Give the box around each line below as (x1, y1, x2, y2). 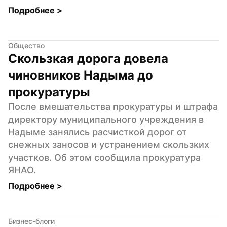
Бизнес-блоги (8, 216, 55, 225)
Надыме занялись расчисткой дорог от (8, 126, 187, 137)
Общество (8, 41, 45, 50)
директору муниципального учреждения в (8, 113, 204, 125)
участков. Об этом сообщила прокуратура (8, 152, 201, 163)
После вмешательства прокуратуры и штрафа (8, 101, 218, 112)
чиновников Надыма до (8, 67, 153, 83)
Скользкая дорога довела (8, 51, 168, 66)
